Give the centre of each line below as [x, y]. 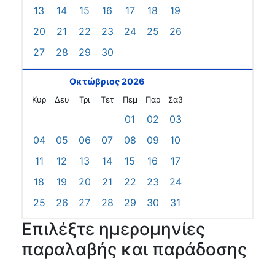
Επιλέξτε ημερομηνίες [113, 229]
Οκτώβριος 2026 [107, 81]
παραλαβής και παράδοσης [134, 249]
